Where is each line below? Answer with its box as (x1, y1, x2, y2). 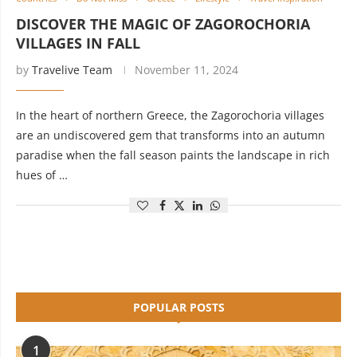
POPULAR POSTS (132, 300, 225, 315)
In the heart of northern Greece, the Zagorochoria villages (16, 108, 324, 123)
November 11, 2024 (135, 62, 238, 77)
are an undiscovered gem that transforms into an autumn (16, 127, 325, 143)
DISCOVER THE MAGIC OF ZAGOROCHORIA (16, 14, 310, 33)
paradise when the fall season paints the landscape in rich (16, 147, 330, 163)
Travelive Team (32, 62, 112, 77)
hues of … (16, 167, 68, 182)
